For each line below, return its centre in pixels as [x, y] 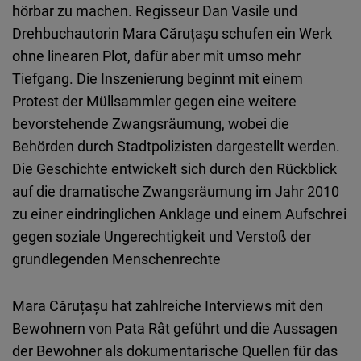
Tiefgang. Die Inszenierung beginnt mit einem [158, 79]
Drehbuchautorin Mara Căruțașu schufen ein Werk [172, 33]
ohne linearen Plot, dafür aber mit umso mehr [156, 56]
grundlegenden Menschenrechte [116, 259]
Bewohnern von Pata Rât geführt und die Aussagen [175, 328]
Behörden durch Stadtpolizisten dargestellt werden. [176, 146]
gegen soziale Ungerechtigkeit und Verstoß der [162, 237]
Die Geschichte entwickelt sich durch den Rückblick [174, 169]
